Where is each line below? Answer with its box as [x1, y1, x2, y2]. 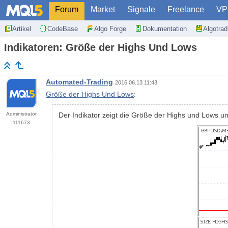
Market [91, 5, 115, 14]
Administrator [6, 111, 37, 117]
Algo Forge [94, 24, 126, 33]
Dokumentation [142, 24, 187, 33]
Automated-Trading [46, 78, 113, 87]
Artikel [12, 24, 31, 33]
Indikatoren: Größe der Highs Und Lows [4, 42, 197, 53]
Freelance [167, 5, 204, 14]
